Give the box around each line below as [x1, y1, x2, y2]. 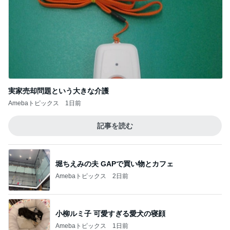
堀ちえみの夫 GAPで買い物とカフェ [55, 159, 174, 168]
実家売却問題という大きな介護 [8, 87, 109, 95]
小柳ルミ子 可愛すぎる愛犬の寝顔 [55, 209, 165, 218]
